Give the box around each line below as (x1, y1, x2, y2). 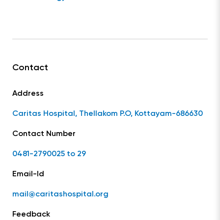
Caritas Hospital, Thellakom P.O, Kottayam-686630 (12, 110, 203, 118)
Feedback (12, 211, 50, 219)
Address (12, 90, 44, 98)
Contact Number (12, 130, 76, 138)
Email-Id (12, 170, 44, 179)
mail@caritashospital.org (12, 191, 109, 199)
